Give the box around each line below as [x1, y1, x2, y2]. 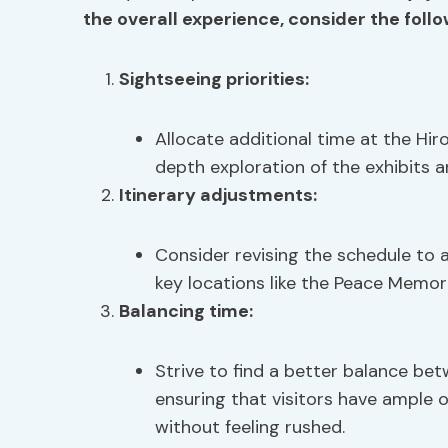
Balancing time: [119, 299, 253, 323]
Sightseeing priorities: [119, 67, 309, 91]
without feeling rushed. [155, 415, 345, 439]
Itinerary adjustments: [119, 183, 317, 207]
